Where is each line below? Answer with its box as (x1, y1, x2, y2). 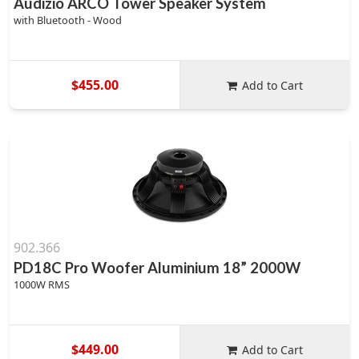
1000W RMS (14, 277, 70, 292)
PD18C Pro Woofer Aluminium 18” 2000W (14, 259, 301, 276)
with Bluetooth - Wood (14, 13, 122, 27)
